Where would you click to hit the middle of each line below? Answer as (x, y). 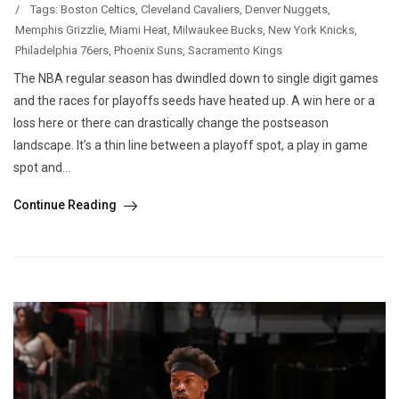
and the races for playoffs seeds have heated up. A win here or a (194, 101)
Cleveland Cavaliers (190, 10)
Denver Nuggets (286, 10)
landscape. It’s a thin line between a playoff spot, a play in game (191, 146)
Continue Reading (66, 205)
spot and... (42, 168)
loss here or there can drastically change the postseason (171, 123)
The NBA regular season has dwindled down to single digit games (196, 79)
